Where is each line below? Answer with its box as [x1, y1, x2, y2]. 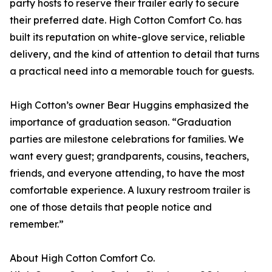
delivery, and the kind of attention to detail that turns [10, 48, 259, 61]
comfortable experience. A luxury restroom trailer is [10, 184, 250, 197]
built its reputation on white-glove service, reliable [10, 31, 245, 44]
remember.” [10, 218, 64, 231]
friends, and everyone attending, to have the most [10, 167, 245, 180]
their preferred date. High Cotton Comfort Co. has [10, 14, 242, 27]
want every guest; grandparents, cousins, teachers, [10, 150, 249, 163]
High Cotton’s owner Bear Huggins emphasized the [10, 99, 249, 112]
